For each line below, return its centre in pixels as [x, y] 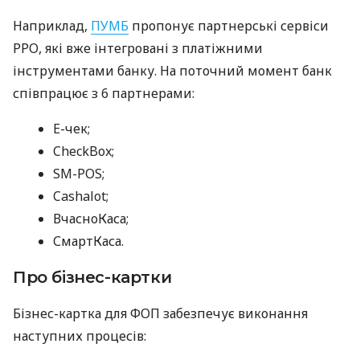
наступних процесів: [80, 335]
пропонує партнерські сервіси [229, 25]
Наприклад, [52, 25]
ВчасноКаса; [91, 218]
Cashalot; [81, 196]
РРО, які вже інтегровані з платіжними [138, 48]
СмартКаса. [88, 241]
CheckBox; [84, 151]
